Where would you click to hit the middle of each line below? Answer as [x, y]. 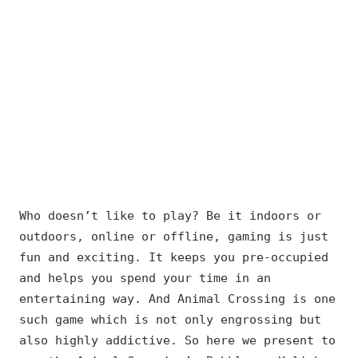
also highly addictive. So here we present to [177, 341]
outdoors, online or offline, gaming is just [174, 237]
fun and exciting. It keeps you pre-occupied [174, 258]
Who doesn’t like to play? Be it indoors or [170, 216]
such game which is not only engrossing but [170, 320]
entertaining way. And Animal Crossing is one [177, 299]
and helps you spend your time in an [145, 278]
